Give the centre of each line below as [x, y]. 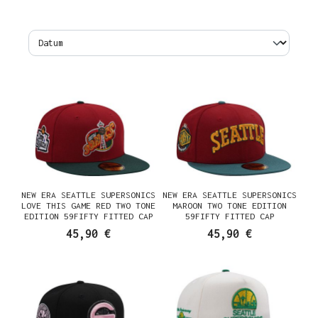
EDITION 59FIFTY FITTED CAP [88, 216]
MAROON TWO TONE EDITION [230, 205]
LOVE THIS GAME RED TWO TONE [88, 205]
